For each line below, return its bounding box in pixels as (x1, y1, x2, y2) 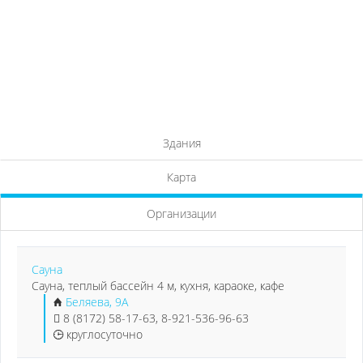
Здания (162, 135, 201, 151)
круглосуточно (63, 327, 143, 342)
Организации (147, 206, 216, 221)
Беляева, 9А (66, 294, 128, 310)
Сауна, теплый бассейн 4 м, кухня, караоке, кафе (32, 278, 284, 293)
